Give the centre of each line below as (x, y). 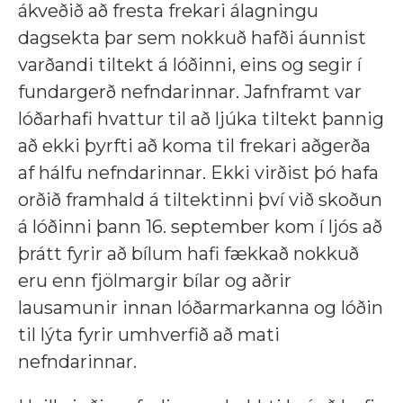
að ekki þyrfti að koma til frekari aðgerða (194, 145)
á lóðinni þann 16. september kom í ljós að (200, 226)
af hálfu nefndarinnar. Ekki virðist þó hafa (198, 172)
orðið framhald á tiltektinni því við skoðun (200, 199)
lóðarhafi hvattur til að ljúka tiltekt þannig (201, 118)
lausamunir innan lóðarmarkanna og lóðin (201, 307)
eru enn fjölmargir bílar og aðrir (155, 280)
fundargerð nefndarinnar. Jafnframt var (190, 91)
